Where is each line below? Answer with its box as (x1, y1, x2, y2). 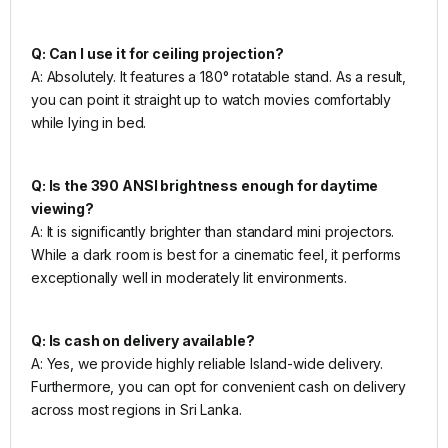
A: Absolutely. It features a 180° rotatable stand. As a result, (31, 67, 407, 85)
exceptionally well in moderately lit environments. (31, 268, 347, 286)
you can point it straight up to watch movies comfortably (31, 90, 392, 108)
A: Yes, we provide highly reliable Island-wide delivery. (31, 354, 384, 372)
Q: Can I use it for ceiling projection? (31, 44, 284, 62)
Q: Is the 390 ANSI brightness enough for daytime (31, 176, 379, 194)
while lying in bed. (31, 113, 147, 131)
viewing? (31, 199, 94, 217)
